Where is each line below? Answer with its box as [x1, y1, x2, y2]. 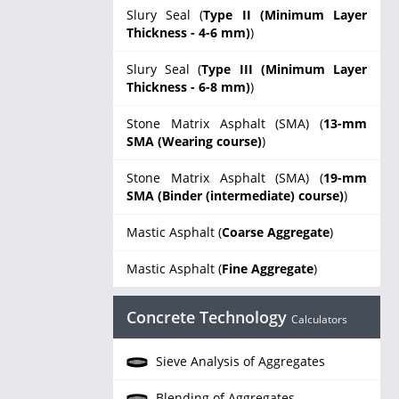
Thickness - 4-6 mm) [126, 24, 250, 41]
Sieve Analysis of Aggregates [152, 353, 325, 370]
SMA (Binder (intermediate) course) [126, 187, 344, 204]
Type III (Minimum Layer [201, 61, 368, 77]
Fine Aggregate [222, 260, 313, 277]
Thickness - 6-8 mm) [126, 78, 250, 95]
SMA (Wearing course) [126, 133, 262, 150]
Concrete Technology [126, 306, 291, 328]
